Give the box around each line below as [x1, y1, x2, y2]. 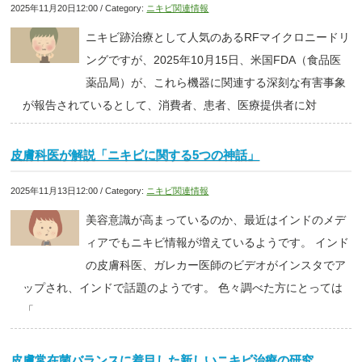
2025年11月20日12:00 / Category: [11, 3, 147, 14]
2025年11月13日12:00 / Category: [11, 186, 147, 196]
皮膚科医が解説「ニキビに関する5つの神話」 [11, 149, 260, 162]
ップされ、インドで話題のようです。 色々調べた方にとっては [22, 281, 343, 295]
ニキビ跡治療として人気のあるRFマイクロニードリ [85, 31, 350, 44]
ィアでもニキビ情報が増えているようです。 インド [85, 236, 349, 250]
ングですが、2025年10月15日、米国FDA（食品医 [85, 53, 341, 67]
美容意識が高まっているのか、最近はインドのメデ [85, 213, 346, 227]
